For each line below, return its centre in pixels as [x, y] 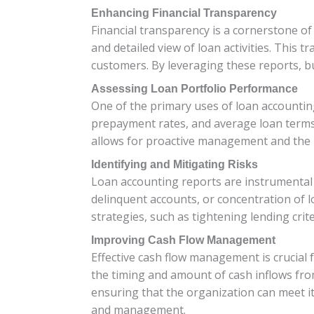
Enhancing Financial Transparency [184, 13]
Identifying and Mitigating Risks [175, 164]
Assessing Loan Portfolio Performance [194, 88]
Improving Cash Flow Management [183, 240]
